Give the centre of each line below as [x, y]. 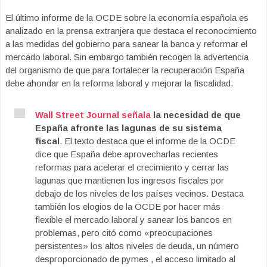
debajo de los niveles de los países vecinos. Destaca [139, 193]
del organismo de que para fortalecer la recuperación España [125, 70]
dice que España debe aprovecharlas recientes [127, 154]
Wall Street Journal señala [93, 115]
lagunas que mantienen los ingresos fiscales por [130, 180]
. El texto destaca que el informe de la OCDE [148, 141]
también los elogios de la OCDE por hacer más [128, 207]
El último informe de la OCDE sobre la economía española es [127, 18]
